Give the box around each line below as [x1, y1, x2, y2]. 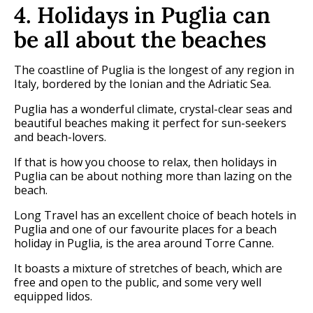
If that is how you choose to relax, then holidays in [14, 154, 277, 170]
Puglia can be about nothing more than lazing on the [14, 168, 292, 184]
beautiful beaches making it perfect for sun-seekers [14, 115, 286, 131]
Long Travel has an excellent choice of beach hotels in [14, 208, 296, 224]
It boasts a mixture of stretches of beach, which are [14, 261, 282, 277]
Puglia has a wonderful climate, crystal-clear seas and [14, 101, 292, 117]
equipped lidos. [14, 289, 92, 305]
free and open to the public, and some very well [14, 275, 261, 291]
